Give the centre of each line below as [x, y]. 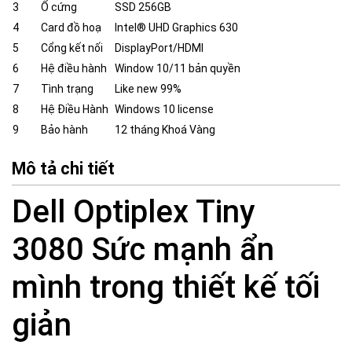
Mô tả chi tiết [63, 169]
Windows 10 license [164, 110]
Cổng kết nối [72, 48]
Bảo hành [64, 130]
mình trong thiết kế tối [166, 288]
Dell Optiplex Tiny [133, 212]
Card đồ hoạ [71, 28]
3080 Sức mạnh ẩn [143, 250]
